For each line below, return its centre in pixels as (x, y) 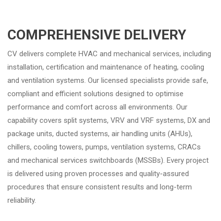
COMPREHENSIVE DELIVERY (97, 35)
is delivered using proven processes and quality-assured (98, 174)
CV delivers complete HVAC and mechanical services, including (109, 54)
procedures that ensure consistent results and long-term (100, 187)
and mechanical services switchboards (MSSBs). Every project (108, 161)
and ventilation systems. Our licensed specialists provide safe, (108, 81)
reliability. (22, 201)
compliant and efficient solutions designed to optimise (95, 94)
